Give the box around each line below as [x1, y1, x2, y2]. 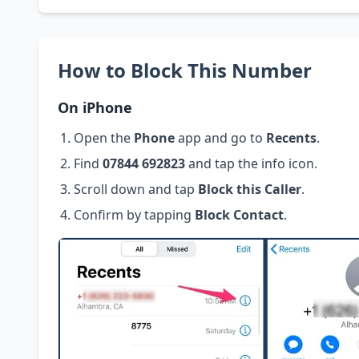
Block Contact [195, 206, 284, 224]
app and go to [175, 129, 266, 147]
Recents [266, 129, 317, 147]
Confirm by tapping [74, 206, 195, 224]
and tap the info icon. [185, 155, 317, 173]
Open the [74, 129, 134, 147]
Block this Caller [198, 180, 301, 199]
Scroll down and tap [74, 180, 198, 199]
